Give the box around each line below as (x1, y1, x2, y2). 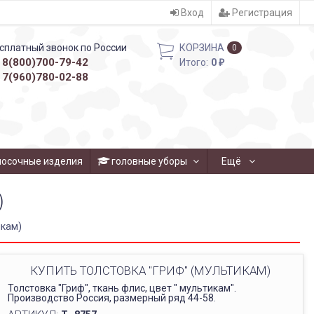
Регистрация (229, 7, 292, 18)
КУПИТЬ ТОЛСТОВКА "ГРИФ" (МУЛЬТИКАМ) (29, 264, 271, 278)
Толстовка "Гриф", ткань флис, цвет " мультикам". (8, 282, 236, 294)
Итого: (179, 57, 209, 68)
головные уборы (111, 156, 187, 168)
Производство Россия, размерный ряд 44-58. (8, 292, 216, 304)
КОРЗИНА (179, 42, 225, 53)
